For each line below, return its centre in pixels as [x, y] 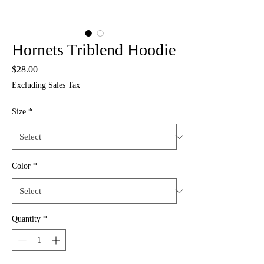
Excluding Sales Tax [46, 85]
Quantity [26, 219]
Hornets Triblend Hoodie [94, 50]
